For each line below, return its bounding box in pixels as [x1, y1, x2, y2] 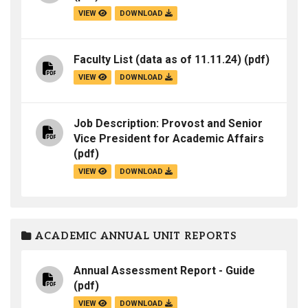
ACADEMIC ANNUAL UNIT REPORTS [32, 230, 237, 242]
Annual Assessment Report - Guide [74, 264, 255, 278]
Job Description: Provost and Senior [74, 117, 263, 131]
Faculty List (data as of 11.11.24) [74, 53, 241, 67]
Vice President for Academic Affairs [74, 132, 264, 146]
